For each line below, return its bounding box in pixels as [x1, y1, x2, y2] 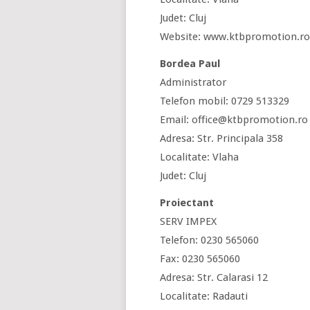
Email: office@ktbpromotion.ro [160, 113, 308, 126]
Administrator [160, 76, 226, 89]
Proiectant [160, 197, 214, 209]
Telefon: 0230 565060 [160, 234, 259, 246]
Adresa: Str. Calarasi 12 [160, 271, 268, 284]
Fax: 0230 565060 [160, 253, 240, 265]
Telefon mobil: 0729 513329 [160, 95, 289, 107]
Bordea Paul [160, 57, 220, 70]
